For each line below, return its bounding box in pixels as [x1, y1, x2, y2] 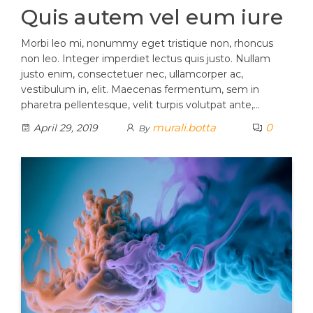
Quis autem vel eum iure [21, 4, 283, 31]
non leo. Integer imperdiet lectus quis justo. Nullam [21, 52, 270, 66]
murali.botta [152, 121, 216, 135]
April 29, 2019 [31, 122, 98, 135]
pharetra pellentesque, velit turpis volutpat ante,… [21, 99, 260, 112]
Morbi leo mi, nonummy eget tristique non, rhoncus [21, 37, 273, 50]
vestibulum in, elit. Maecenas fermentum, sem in [21, 83, 259, 96]
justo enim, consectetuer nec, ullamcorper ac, [21, 68, 243, 81]
